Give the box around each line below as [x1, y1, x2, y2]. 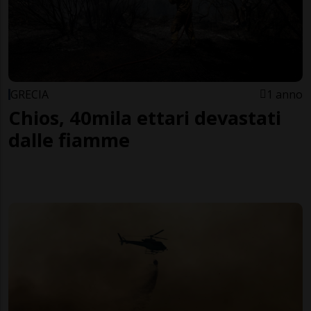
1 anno [267, 86, 303, 102]
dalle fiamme [8, 126, 130, 153]
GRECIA [10, 86, 49, 102]
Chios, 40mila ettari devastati [8, 104, 281, 131]
